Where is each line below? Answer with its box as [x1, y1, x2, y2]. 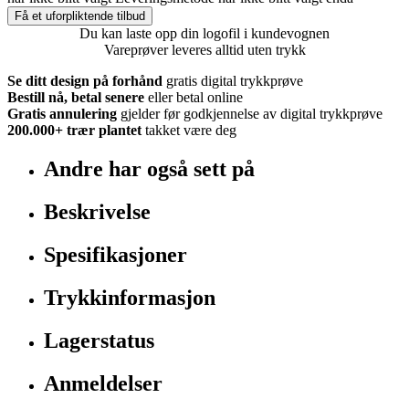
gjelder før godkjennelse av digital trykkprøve [121, 106, 383, 122]
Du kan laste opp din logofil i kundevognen [79, 26, 330, 42]
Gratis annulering [7, 106, 117, 122]
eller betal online [148, 89, 243, 106]
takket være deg [145, 122, 236, 139]
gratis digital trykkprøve [166, 73, 303, 89]
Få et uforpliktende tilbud [15, 9, 145, 24]
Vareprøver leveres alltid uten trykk [103, 42, 306, 58]
